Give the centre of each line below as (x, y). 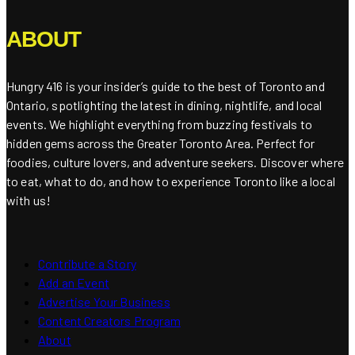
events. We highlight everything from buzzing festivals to (160, 124)
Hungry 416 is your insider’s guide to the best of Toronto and (166, 86)
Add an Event (74, 283)
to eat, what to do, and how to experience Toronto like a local (171, 181)
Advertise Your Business (104, 302)
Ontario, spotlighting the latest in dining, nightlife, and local (164, 105)
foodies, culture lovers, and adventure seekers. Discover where (175, 162)
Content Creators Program (109, 321)
